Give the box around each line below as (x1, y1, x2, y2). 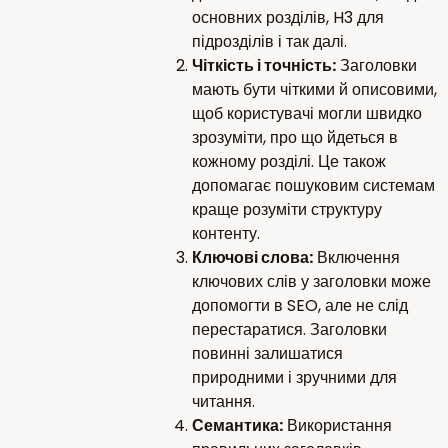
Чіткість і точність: (192, 54, 336, 78)
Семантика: (192, 414, 283, 438)
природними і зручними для (192, 366, 397, 390)
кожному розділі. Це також (192, 150, 386, 174)
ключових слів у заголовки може (192, 270, 431, 294)
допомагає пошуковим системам (192, 174, 435, 198)
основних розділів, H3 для (192, 6, 384, 30)
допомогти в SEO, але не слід (192, 294, 408, 318)
